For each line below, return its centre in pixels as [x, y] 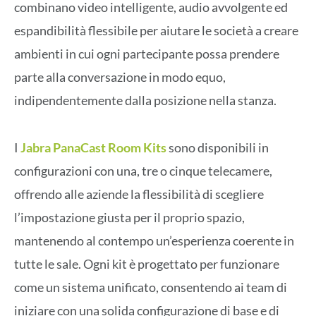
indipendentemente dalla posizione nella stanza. [146, 101]
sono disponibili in [219, 147]
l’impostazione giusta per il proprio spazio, [129, 217]
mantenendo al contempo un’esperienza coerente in [154, 240]
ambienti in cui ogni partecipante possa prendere [147, 54]
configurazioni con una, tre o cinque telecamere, [143, 170]
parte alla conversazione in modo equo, [120, 77]
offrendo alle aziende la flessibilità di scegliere [139, 194]
